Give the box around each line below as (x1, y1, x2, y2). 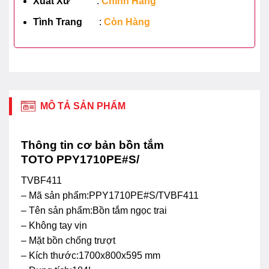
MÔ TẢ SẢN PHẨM (40, 101, 125, 112)
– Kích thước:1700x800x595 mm (21, 250, 160, 261)
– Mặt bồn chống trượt (21, 235, 115, 246)
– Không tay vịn (21, 220, 87, 231)
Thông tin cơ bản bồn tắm (21, 139, 164, 152)
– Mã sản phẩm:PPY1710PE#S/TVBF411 (21, 190, 199, 201)
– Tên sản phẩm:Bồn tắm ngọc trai (21, 205, 167, 216)
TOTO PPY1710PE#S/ (21, 153, 139, 166)
